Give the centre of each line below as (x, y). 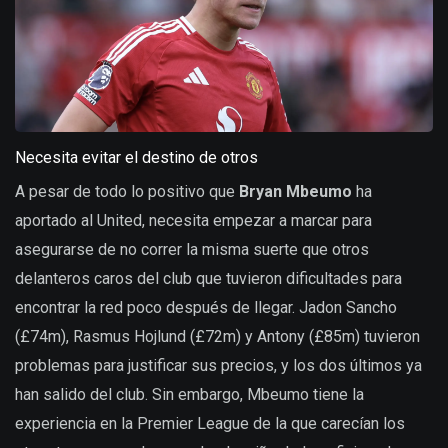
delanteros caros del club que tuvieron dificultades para (208, 278)
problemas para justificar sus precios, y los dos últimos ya (218, 365)
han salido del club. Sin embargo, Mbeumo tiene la (189, 394)
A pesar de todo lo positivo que (127, 191)
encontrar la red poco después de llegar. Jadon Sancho (206, 307)
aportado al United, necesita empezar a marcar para (193, 220)
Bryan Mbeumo (295, 191)
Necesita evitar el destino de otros (136, 157)
